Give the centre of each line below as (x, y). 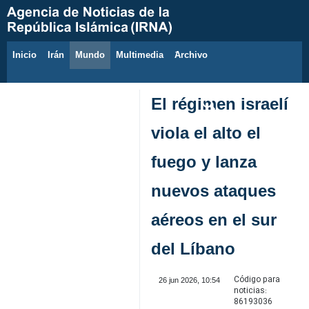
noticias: (250, 291)
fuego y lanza (204, 162)
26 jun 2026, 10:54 (189, 280)
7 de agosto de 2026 (69, 62)
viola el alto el (206, 133)
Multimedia (140, 55)
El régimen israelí (220, 104)
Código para (257, 280)
